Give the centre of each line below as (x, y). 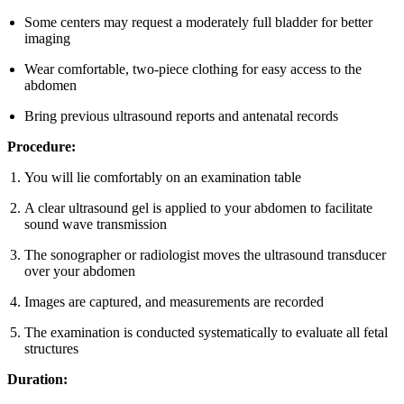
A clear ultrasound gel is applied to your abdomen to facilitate (199, 207)
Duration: (37, 379)
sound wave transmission (96, 224)
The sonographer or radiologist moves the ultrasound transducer (206, 254)
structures (52, 348)
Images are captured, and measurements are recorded (174, 301)
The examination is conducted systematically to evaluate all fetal (207, 332)
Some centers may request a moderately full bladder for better (199, 22)
